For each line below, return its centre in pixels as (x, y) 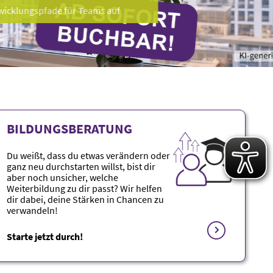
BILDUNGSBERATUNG (69, 129)
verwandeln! (32, 210)
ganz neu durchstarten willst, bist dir (81, 166)
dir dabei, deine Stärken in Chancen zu (85, 199)
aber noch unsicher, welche (62, 177)
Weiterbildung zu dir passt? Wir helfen (84, 188)
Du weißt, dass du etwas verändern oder (88, 155)
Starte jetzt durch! (45, 236)
